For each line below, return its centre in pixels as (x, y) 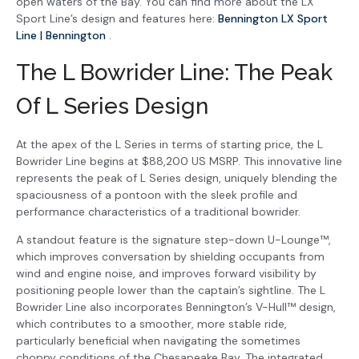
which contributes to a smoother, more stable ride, (151, 324)
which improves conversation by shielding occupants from (170, 257)
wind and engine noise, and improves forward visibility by (166, 274)
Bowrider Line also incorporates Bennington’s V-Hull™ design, (176, 307)
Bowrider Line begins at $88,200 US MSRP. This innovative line (179, 161)
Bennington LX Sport (273, 19)
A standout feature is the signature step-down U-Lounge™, (173, 240)
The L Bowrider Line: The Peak (174, 72)
